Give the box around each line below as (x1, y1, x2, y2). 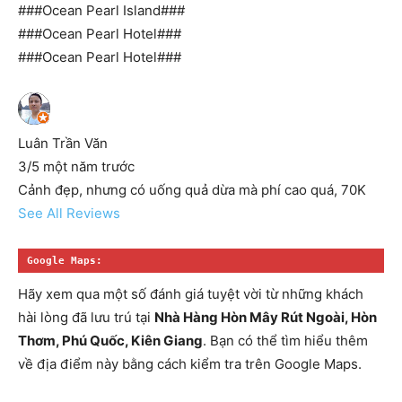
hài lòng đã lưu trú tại (18, 309, 154, 327)
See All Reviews (18, 205, 120, 223)
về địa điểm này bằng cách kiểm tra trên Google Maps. (18, 355, 362, 373)
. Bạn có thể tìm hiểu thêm (203, 332, 368, 350)
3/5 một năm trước (18, 158, 135, 176)
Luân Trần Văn (18, 135, 108, 153)
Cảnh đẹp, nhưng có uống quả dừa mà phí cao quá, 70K (18, 181, 366, 199)
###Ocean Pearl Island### (18, 2, 185, 20)
